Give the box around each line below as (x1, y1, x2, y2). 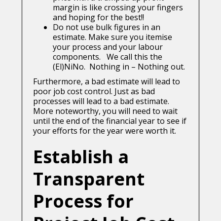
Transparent (33, 167, 145, 191)
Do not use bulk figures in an (53, 22, 160, 33)
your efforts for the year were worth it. (33, 125, 176, 137)
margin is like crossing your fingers (53, 2, 183, 13)
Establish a (33, 145, 129, 169)
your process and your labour (53, 41, 163, 53)
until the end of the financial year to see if (33, 115, 186, 127)
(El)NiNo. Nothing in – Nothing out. (53, 61, 185, 73)
